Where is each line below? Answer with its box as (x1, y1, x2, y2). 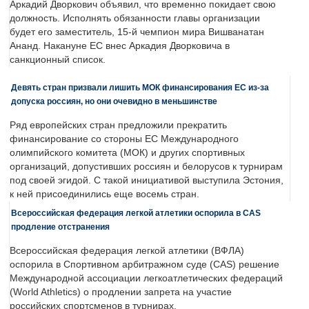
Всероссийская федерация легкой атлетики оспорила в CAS (11, 208, 261, 218)
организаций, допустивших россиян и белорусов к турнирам (10, 161, 283, 172)
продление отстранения (11, 222, 110, 232)
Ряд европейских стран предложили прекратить (10, 120, 227, 131)
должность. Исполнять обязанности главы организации (10, 13, 260, 24)
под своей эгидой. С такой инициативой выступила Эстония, (10, 175, 283, 186)
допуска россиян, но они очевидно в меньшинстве (11, 97, 217, 106)
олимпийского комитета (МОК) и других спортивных (10, 148, 245, 159)
